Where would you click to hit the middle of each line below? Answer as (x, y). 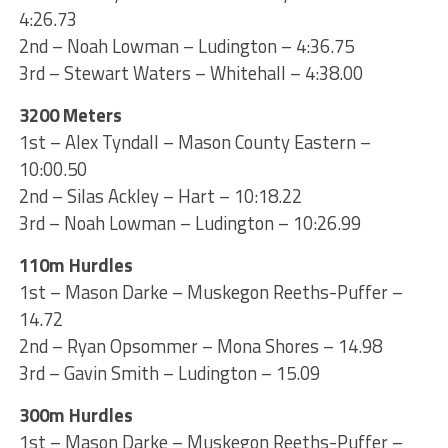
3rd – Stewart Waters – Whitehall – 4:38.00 (190, 72)
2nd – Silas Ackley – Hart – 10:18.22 (160, 195)
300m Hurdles (75, 414)
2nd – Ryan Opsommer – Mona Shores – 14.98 (200, 345)
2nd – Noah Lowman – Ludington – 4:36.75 (186, 45)
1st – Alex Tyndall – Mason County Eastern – (194, 141)
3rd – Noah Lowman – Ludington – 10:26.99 (189, 222)
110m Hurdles (75, 264)
